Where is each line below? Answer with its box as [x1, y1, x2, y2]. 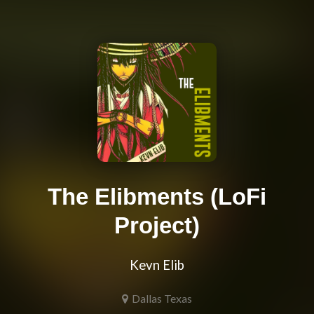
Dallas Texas [132, 292, 192, 306]
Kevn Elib [130, 257, 184, 273]
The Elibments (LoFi [48, 184, 266, 210]
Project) [114, 212, 200, 239]
